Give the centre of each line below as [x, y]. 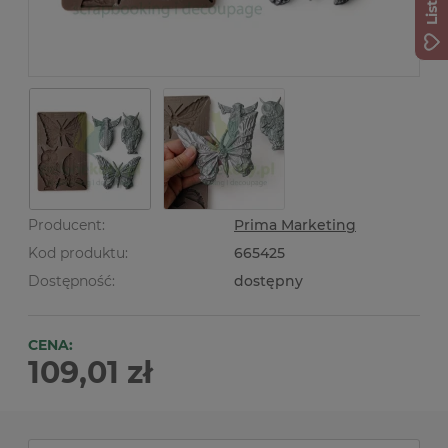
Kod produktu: [78, 253]
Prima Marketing [295, 225]
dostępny [268, 281]
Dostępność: [71, 281]
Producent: [66, 225]
